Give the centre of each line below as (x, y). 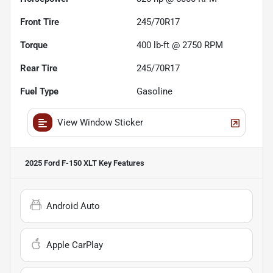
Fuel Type (39, 92)
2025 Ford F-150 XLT (61, 163)
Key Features (121, 163)
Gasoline (154, 92)
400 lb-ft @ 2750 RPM (180, 45)
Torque (34, 45)
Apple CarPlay (75, 245)
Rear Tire (39, 69)
